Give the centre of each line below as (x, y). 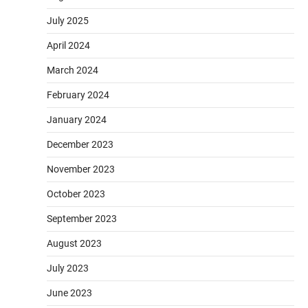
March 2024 (73, 70)
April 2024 (68, 45)
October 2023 (76, 194)
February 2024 (78, 95)
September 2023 (82, 218)
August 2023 (74, 243)
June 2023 (69, 293)
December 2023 (80, 144)
